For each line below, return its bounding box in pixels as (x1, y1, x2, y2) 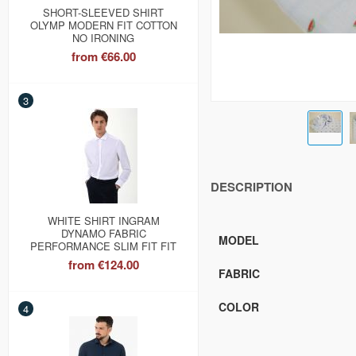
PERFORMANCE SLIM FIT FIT (30, 238, 176, 254)
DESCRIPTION (211, 178, 292, 196)
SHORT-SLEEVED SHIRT (43, 5, 164, 21)
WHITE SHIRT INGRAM (47, 213, 160, 229)
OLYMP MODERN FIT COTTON (29, 17, 177, 33)
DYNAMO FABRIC (60, 226, 146, 242)
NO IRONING (72, 30, 134, 46)
